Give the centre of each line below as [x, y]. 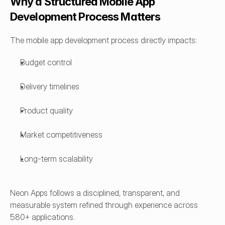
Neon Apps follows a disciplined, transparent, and [95, 193]
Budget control [46, 62]
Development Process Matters [85, 17]
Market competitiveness [61, 135]
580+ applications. [42, 217]
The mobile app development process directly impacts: [103, 40]
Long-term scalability [57, 159]
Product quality [46, 110]
